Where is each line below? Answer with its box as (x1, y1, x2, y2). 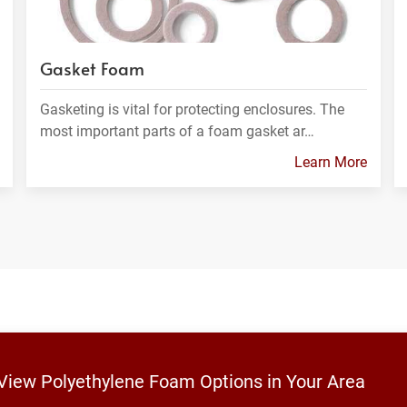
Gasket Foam (39, 55, 144, 80)
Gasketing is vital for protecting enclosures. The (39, 100, 344, 118)
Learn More (293, 153, 367, 171)
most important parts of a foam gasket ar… (39, 122, 314, 140)
